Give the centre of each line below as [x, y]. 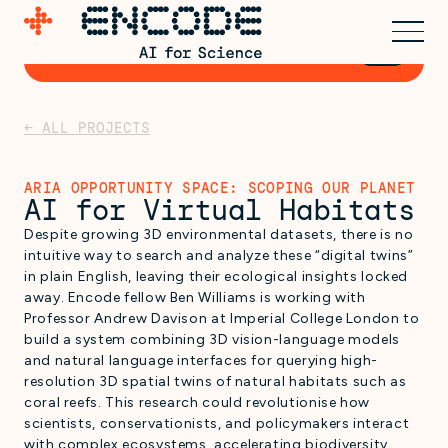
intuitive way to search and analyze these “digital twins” [219, 255]
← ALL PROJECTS [87, 128]
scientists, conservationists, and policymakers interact [217, 423]
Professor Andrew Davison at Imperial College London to [222, 318]
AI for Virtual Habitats [219, 210]
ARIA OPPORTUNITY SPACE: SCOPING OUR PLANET [220, 188]
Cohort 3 [88, 49]
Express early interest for [178, 32]
